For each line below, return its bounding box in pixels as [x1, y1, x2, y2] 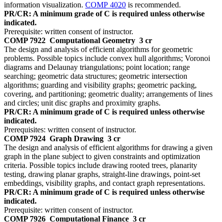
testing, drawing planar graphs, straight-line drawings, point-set [4, 170, 200, 179]
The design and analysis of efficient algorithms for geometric [4, 45, 193, 54]
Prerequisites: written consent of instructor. [4, 125, 136, 134]
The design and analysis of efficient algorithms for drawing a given [4, 143, 213, 152]
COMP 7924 [4, 134, 46, 143]
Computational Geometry [50, 36, 135, 45]
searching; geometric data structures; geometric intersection [4, 72, 187, 81]
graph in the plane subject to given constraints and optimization [4, 152, 200, 161]
